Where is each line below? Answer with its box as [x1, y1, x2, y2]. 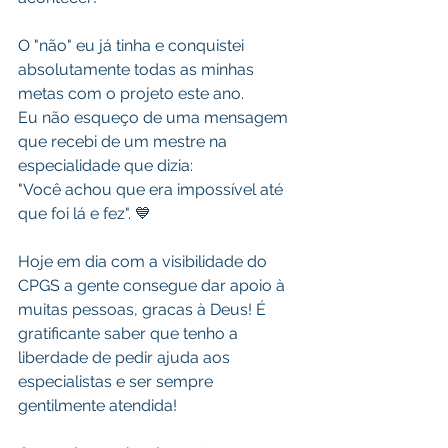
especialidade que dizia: [18, 156, 193, 175]
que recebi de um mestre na [18, 132, 231, 151]
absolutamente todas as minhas [18, 60, 258, 79]
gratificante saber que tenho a [18, 324, 242, 343]
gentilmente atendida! [18, 396, 177, 415]
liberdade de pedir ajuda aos [18, 348, 234, 367]
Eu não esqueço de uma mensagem [18, 108, 292, 127]
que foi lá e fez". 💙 [18, 204, 151, 223]
